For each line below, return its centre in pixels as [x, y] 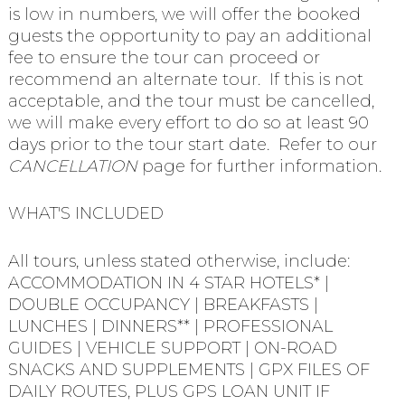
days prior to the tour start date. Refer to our [192, 144]
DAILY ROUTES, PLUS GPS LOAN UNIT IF [169, 392]
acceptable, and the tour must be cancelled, [191, 101]
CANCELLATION [72, 166]
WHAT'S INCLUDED [85, 214]
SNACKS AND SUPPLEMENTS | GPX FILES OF [188, 370]
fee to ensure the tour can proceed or [164, 57]
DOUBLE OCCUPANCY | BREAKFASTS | [163, 305]
